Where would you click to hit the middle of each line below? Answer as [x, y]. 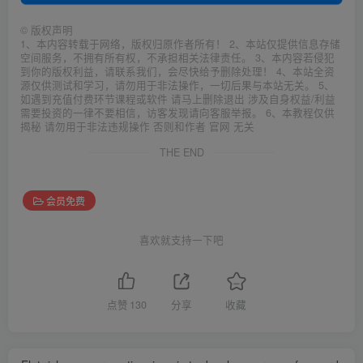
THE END [181, 153]
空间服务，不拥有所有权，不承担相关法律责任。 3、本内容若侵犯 [177, 58]
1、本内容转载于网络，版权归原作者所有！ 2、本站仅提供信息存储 [180, 44]
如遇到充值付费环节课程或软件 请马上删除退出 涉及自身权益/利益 [178, 99]
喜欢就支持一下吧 [181, 240]
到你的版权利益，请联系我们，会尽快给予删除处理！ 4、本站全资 [177, 72]
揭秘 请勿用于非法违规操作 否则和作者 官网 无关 [137, 127]
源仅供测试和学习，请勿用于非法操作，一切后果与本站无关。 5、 [177, 85]
